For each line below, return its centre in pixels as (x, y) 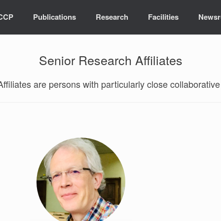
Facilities (164, 17)
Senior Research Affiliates (110, 59)
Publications (55, 17)
